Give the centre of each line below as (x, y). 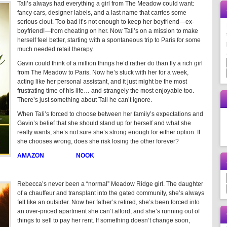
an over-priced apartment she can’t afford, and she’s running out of (108, 211)
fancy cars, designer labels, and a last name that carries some (102, 13)
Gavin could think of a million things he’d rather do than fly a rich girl (110, 63)
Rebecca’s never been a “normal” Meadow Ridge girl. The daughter (110, 184)
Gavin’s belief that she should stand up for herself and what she (104, 123)
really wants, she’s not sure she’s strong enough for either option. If (109, 132)
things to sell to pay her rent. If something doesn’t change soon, (104, 220)
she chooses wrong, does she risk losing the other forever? (98, 141)
